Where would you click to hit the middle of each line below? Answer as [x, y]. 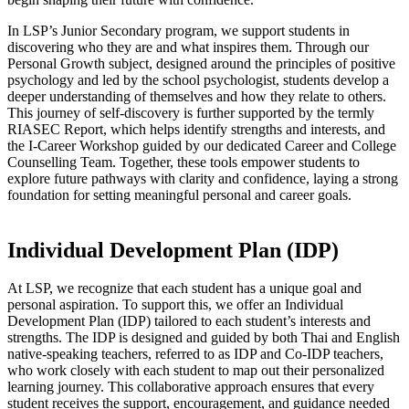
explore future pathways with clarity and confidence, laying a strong [203, 178]
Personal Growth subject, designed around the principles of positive [201, 63]
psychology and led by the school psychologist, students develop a [198, 79]
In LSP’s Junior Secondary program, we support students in [178, 30]
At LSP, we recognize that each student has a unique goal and [184, 288]
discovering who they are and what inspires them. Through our [188, 47]
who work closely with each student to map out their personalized [196, 371]
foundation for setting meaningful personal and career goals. [179, 194]
